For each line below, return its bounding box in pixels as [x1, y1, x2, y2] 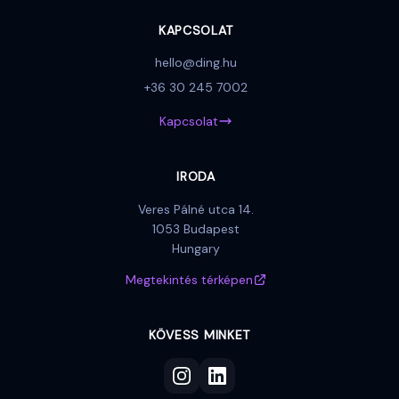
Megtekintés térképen [125, 272, 253, 288]
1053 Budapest [152, 221, 240, 237]
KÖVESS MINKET [148, 327, 251, 343]
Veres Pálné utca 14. [138, 201, 254, 217]
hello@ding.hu [155, 54, 237, 70]
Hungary [172, 240, 220, 256]
